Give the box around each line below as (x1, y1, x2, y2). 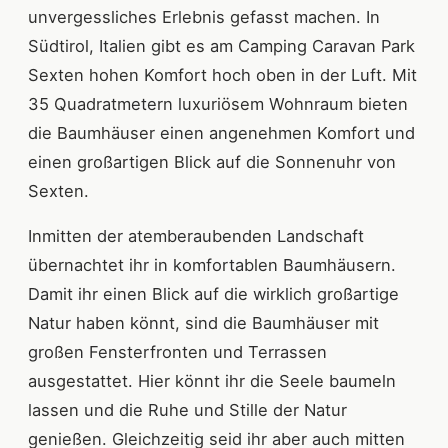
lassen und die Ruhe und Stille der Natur (28, 399, 347, 420)
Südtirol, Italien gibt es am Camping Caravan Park (28, 35, 415, 56)
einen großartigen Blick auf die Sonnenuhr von (28, 151, 396, 172)
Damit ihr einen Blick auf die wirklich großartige (28, 283, 399, 304)
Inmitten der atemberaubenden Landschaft (28, 225, 364, 246)
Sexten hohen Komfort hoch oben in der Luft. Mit (28, 64, 417, 85)
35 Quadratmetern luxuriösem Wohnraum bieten (28, 93, 408, 114)
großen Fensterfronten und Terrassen (28, 341, 327, 362)
